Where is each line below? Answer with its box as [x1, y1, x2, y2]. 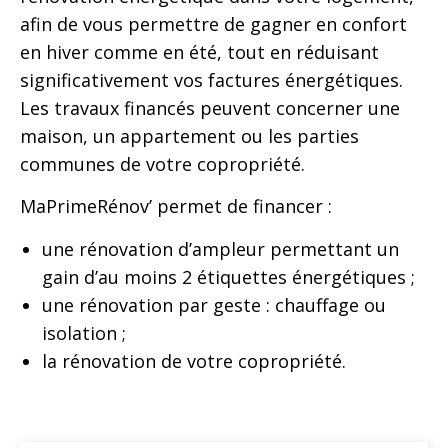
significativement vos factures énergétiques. [20, 67, 403, 92]
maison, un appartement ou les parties [20, 123, 359, 148]
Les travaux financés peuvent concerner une [20, 95, 400, 120]
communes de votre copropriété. [20, 151, 305, 176]
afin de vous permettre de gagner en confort [20, 11, 407, 36]
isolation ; [41, 320, 126, 345]
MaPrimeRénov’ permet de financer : [20, 194, 332, 219]
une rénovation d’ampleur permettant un [41, 236, 399, 261]
